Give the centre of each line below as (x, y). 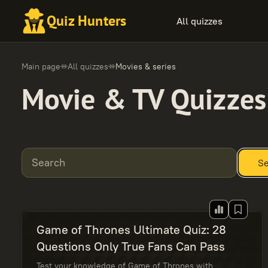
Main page (41, 66)
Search (48, 162)
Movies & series (146, 66)
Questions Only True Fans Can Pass (131, 246)
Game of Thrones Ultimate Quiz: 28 (131, 229)
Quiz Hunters (87, 21)
